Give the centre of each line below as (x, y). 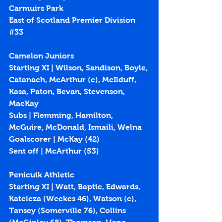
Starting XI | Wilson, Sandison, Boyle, (79, 68)
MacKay (24, 104)
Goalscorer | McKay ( (48, 139)
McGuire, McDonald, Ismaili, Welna (75, 127)
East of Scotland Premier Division (73, 20)
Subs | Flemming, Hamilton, (62, 115)
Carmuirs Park (36, 8)
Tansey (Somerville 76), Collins (68, 211)
